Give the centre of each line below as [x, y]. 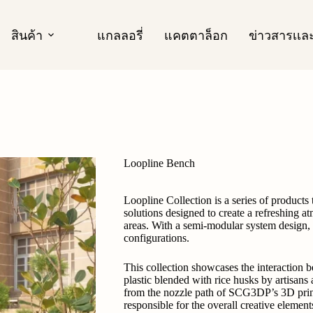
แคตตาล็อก [196, 35]
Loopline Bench [159, 163]
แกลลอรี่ [120, 35]
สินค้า [27, 35]
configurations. [156, 238]
